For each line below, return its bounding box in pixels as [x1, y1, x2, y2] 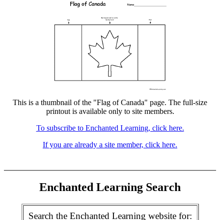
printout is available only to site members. [46, 107, 174, 115]
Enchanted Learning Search [39, 180, 181, 193]
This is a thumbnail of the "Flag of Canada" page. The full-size [13, 98, 207, 107]
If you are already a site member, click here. [43, 140, 177, 149]
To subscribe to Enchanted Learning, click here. [36, 124, 184, 132]
